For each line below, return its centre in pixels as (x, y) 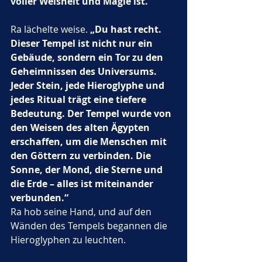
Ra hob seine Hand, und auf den (82, 212)
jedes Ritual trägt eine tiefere (80, 99)
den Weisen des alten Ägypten (81, 127)
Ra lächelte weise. (50, 29)
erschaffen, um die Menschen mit (90, 142)
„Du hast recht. (127, 29)
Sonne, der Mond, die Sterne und (88, 170)
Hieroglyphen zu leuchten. (69, 240)
